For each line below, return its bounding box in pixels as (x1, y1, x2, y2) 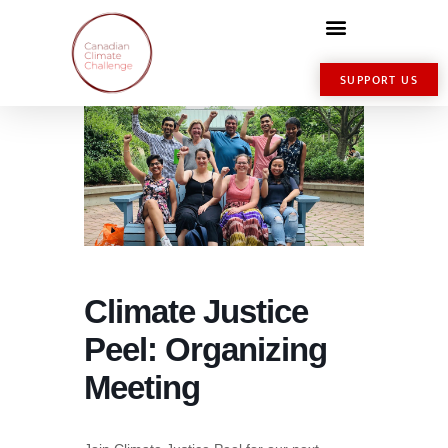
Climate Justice (84, 293, 308, 330)
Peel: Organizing (84, 331, 327, 368)
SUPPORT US (340, 70, 418, 90)
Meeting (84, 369, 200, 406)
